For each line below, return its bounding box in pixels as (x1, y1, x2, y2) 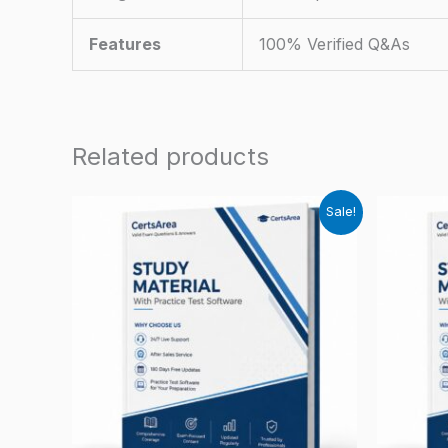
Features (89, 34, 161, 55)
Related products (72, 142, 269, 172)
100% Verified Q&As (259, 34, 410, 55)
